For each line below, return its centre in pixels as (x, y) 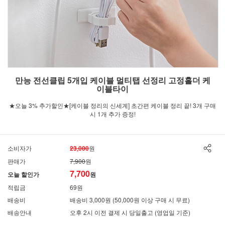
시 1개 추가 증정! (113, 114)
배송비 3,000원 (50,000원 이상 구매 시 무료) (130, 200)
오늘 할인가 (23, 174)
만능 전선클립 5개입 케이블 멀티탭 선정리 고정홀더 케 (113, 80)
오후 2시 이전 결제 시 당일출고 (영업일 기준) (130, 212)
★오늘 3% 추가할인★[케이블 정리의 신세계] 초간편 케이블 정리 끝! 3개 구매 (113, 105)
